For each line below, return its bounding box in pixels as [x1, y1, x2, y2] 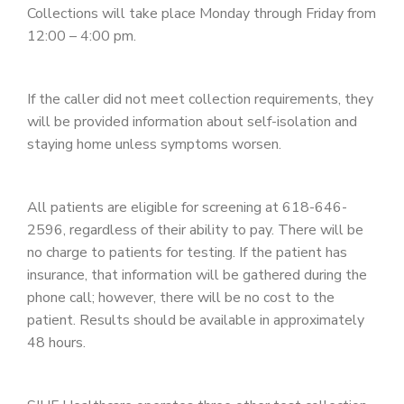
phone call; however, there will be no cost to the [27, 288, 335, 308]
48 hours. [27, 333, 86, 353]
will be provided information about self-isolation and [27, 112, 357, 132]
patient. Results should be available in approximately [27, 310, 364, 330]
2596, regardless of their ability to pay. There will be [27, 220, 363, 240]
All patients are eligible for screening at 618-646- [27, 197, 347, 217]
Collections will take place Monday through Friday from [27, 4, 376, 23]
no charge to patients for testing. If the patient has [27, 243, 347, 262]
